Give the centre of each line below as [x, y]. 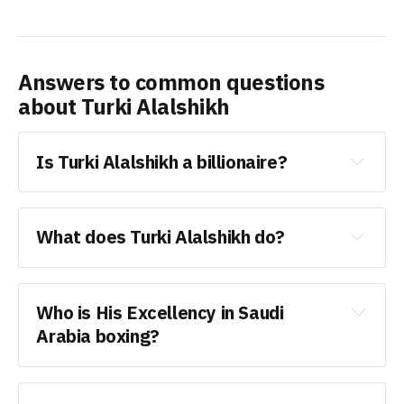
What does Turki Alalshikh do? [161, 238]
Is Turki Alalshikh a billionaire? [162, 162]
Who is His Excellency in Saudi [160, 313]
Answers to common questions [171, 83]
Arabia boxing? [98, 337]
